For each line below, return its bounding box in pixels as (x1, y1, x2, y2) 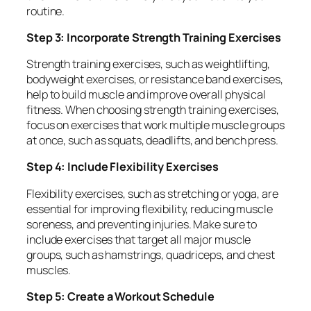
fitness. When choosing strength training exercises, (26, 102, 279, 117)
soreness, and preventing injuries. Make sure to (26, 216, 258, 232)
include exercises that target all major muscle (26, 231, 251, 247)
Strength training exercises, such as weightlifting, (26, 56, 270, 72)
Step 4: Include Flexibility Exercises (26, 159, 219, 175)
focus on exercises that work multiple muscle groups (26, 117, 285, 133)
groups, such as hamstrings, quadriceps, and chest (26, 246, 276, 262)
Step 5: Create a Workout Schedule (26, 288, 215, 304)
